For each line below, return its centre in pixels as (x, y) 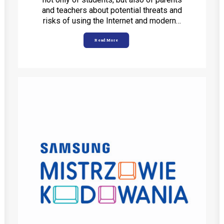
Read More (106, 40)
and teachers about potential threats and (112, 10)
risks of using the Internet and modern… (112, 21)
